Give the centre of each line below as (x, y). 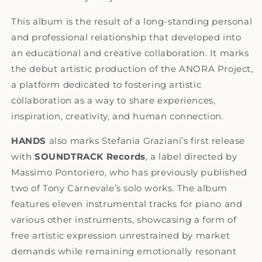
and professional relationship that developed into (126, 37)
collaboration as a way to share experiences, (113, 100)
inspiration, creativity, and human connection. (118, 116)
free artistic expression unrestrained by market (121, 235)
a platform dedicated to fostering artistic (106, 84)
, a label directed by (191, 156)
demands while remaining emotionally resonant (124, 251)
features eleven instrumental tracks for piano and (127, 204)
